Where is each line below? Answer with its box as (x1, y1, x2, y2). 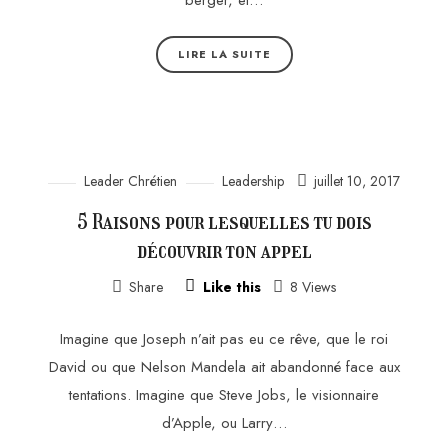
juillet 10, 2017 (313, 171, 400, 192)
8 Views (286, 277, 337, 298)
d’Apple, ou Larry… (161, 411, 287, 434)
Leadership (222, 171, 285, 192)
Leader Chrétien (84, 171, 178, 192)
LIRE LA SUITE (177, 45, 271, 62)
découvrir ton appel (136, 238, 312, 264)
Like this (203, 277, 261, 298)
